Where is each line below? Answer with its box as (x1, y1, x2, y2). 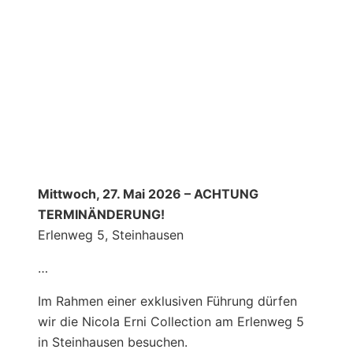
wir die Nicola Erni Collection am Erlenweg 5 (38, 313, 304, 329)
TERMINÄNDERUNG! (38, 206, 165, 222)
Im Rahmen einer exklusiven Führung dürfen (38, 292, 297, 309)
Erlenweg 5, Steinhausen (38, 226, 184, 243)
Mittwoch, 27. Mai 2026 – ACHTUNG (38, 185, 258, 202)
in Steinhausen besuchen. (38, 333, 188, 350)
